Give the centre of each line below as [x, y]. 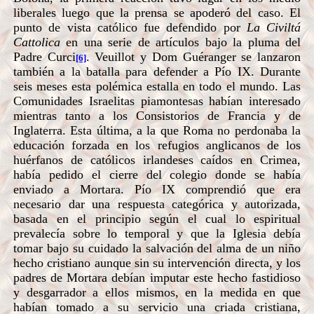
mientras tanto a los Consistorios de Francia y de [157, 115]
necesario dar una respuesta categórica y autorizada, [157, 204]
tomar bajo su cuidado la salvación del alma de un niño [157, 248]
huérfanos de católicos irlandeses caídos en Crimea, [157, 159]
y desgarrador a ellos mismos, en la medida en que [157, 292]
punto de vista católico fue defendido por [130, 27]
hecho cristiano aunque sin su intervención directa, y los [157, 262]
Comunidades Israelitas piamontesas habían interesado [157, 101]
